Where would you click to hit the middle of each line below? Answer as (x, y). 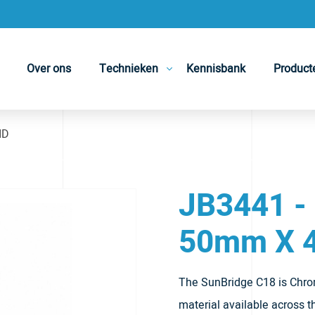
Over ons (49, 69)
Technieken (129, 69)
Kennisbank (216, 69)
